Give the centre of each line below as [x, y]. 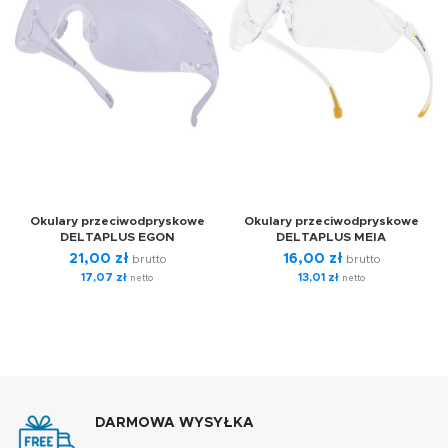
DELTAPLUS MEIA [331, 237]
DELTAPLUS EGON [117, 237]
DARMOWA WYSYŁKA [174, 423]
